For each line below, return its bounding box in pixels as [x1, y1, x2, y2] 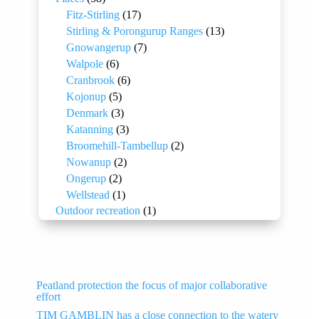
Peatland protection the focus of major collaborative [36, 279, 268, 292]
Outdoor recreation [56, 204, 140, 217]
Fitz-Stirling [66, 9, 120, 21]
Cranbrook [66, 74, 115, 87]
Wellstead [66, 189, 110, 202]
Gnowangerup [66, 41, 131, 54]
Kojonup [66, 90, 106, 103]
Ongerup [66, 172, 106, 185]
